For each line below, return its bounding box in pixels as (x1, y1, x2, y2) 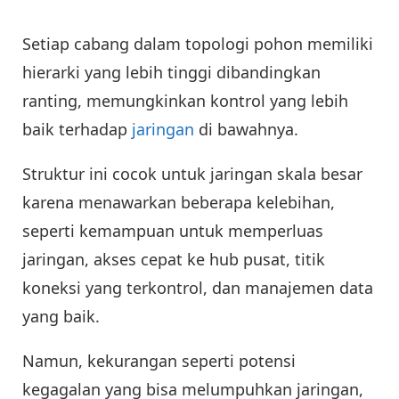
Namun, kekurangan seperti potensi (22, 350, 296, 372)
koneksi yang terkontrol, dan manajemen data (22, 277, 373, 299)
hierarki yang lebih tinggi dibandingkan (22, 61, 321, 84)
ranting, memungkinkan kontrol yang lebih (22, 90, 348, 112)
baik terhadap (22, 118, 132, 141)
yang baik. (22, 305, 100, 328)
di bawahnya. (194, 118, 298, 141)
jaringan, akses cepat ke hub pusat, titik (22, 248, 325, 271)
